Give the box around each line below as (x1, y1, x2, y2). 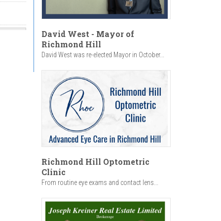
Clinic (41, 166, 66, 177)
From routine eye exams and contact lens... (41, 178, 158, 186)
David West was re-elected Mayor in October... (41, 50, 164, 59)
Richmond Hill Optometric (41, 156, 149, 167)
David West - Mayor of (41, 28, 134, 39)
